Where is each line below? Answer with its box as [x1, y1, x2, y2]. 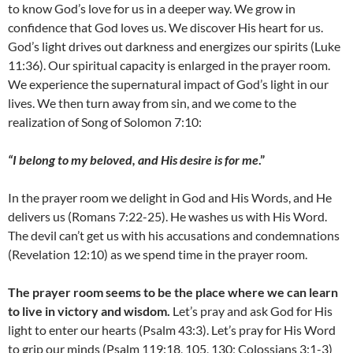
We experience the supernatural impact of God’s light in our [8, 76, 329, 92]
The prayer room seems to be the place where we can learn [8, 284, 338, 300]
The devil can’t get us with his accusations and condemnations [8, 228, 340, 243]
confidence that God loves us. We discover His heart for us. [8, 20, 323, 35]
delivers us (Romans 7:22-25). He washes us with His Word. [8, 209, 327, 225]
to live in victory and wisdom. [8, 303, 170, 319]
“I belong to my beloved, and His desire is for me [8, 152, 258, 168]
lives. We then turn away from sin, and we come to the [8, 95, 296, 111]
